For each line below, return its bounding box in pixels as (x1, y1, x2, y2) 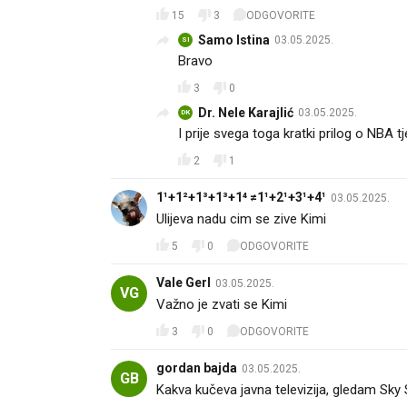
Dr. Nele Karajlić (198, 105, 293, 120)
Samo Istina (198, 33, 270, 47)
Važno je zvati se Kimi (156, 296, 287, 313)
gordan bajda (156, 361, 237, 375)
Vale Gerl (156, 275, 211, 290)
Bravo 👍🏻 (178, 53, 233, 69)
